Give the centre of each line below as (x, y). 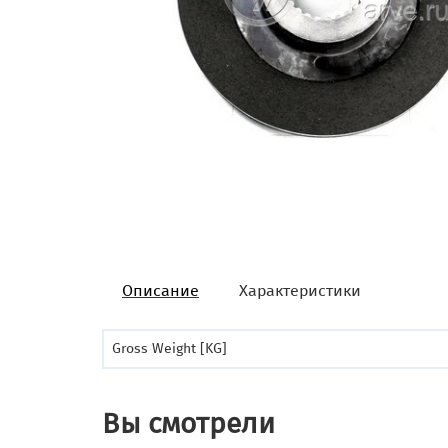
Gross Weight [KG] (169, 348)
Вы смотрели (188, 423)
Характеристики (300, 290)
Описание (160, 290)
